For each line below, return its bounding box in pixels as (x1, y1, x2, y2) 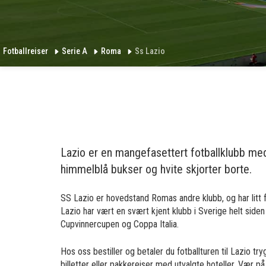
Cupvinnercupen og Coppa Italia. (61, 218, 179, 230)
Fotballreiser (3, 46, 50, 56)
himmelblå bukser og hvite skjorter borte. (61, 162, 252, 176)
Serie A (62, 46, 89, 56)
